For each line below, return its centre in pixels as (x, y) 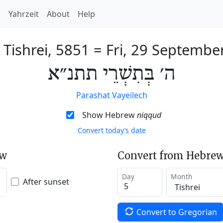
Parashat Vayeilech (111, 95)
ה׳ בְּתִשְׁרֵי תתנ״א (111, 74)
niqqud (149, 115)
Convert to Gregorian (176, 212)
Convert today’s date (111, 130)
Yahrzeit (24, 14)
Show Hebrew (109, 115)
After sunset (46, 181)
